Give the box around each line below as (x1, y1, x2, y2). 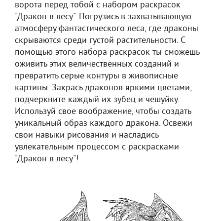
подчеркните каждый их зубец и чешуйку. (15, 94, 179, 106)
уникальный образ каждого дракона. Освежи (15, 118, 192, 129)
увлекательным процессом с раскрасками (15, 142, 179, 153)
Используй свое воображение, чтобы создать (15, 106, 191, 117)
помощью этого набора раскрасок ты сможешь (15, 47, 199, 58)
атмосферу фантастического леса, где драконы (15, 23, 198, 35)
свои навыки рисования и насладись (15, 130, 158, 141)
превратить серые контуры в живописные (15, 71, 178, 82)
